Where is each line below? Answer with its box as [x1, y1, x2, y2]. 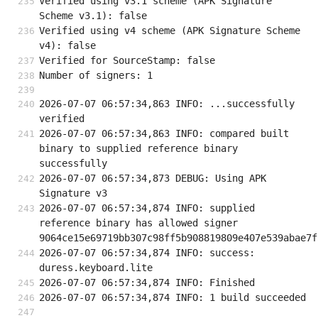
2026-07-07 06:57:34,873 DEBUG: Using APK [39, 172, 266, 185]
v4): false [39, 40, 96, 52]
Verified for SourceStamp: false [39, 55, 215, 67]
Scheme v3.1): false [39, 10, 147, 22]
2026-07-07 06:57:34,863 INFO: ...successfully [39, 98, 295, 110]
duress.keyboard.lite [39, 262, 153, 274]
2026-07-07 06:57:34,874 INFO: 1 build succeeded [39, 292, 306, 304]
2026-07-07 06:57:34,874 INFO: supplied [39, 202, 255, 214]
